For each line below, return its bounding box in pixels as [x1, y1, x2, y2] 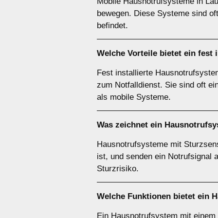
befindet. [97, 21, 128, 30]
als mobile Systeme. [97, 92, 171, 102]
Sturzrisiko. [97, 164, 139, 173]
